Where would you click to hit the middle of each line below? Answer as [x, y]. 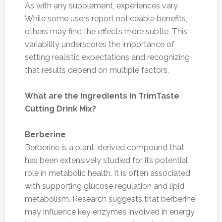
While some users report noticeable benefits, [106, 18]
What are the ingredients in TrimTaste [102, 96]
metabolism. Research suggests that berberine [110, 199]
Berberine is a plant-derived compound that [104, 147]
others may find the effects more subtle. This [106, 31]
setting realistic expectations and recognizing [107, 57]
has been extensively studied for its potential [106, 160]
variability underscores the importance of [99, 44]
